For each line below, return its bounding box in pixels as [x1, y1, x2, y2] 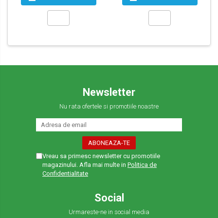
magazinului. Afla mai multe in [42, 161, 127, 169]
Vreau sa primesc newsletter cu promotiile [42, 152, 160, 160]
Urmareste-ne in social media [69, 208, 149, 216]
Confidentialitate [42, 170, 88, 178]
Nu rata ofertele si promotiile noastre [59, 103, 159, 110]
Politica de [127, 161, 157, 169]
